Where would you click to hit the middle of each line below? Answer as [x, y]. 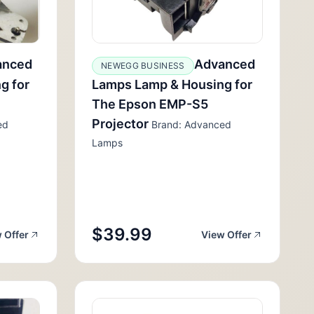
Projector [120, 124]
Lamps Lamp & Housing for [172, 84]
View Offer [226, 234]
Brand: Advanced [190, 124]
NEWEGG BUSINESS [143, 66]
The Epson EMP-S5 [150, 104]
